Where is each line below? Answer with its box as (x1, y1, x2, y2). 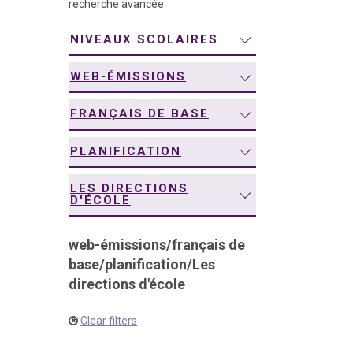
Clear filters (80, 314, 137, 328)
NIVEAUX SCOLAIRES (70, 32, 218, 46)
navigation (47, 10, 103, 26)
